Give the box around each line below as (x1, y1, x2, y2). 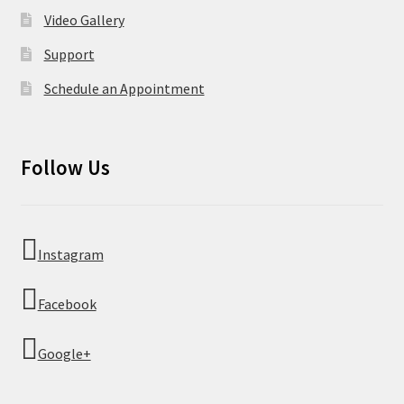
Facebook (37, 295, 96, 314)
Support (43, 44, 95, 63)
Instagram (37, 245, 104, 264)
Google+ (37, 344, 91, 363)
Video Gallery (43, 10, 124, 29)
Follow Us (20, 155, 110, 181)
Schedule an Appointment (43, 78, 205, 97)
